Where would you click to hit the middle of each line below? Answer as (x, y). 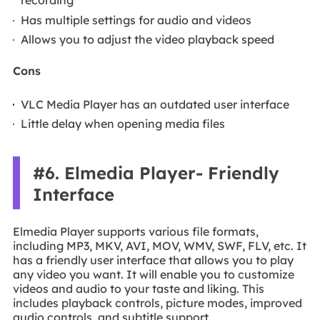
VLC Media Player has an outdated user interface (155, 104)
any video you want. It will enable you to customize (153, 274)
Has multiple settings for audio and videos (136, 20)
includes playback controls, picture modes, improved (157, 302)
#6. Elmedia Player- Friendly (156, 173)
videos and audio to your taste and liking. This (138, 288)
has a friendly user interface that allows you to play (153, 260)
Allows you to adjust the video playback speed (148, 40)
